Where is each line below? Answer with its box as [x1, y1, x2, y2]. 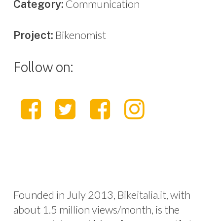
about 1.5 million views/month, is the [13, 202, 180, 216]
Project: [13, 29, 53, 42]
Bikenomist [53, 28, 106, 42]
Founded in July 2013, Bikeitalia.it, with [13, 187, 190, 201]
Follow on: [13, 59, 74, 75]
